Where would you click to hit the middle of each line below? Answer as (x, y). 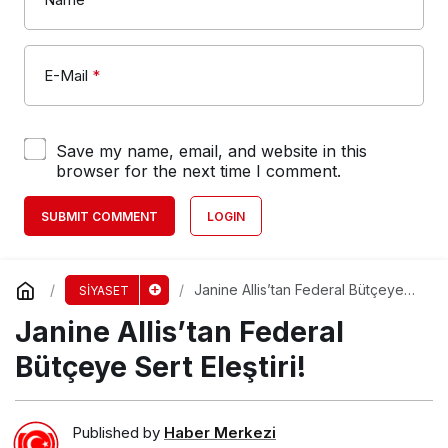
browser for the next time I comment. (198, 170)
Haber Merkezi (220, 433)
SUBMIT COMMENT (99, 216)
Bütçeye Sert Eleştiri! (160, 366)
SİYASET (103, 290)
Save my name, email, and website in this (211, 150)
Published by (118, 433)
